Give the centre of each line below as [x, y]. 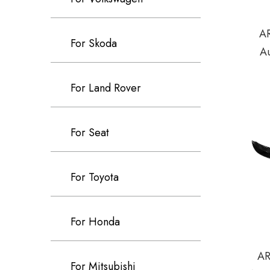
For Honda [95, 222]
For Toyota [95, 177]
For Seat [90, 133]
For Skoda [94, 43]
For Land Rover [106, 88]
